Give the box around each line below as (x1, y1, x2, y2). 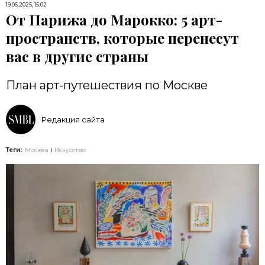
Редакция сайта (41, 115, 105, 124)
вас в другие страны (6, 47, 148, 66)
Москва (25, 146, 49, 154)
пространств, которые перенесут (6, 28, 239, 47)
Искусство (54, 146, 86, 154)
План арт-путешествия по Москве (6, 78, 208, 92)
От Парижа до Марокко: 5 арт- (6, 10, 222, 29)
